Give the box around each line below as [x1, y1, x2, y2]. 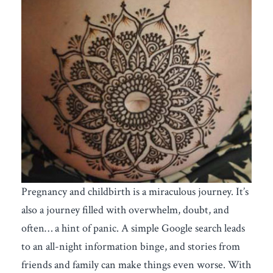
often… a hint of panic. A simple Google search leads [21, 221, 245, 235]
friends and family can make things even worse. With [21, 258, 251, 272]
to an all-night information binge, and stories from [21, 239, 240, 253]
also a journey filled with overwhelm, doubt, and [21, 203, 229, 217]
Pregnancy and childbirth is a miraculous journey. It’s [21, 185, 249, 199]
